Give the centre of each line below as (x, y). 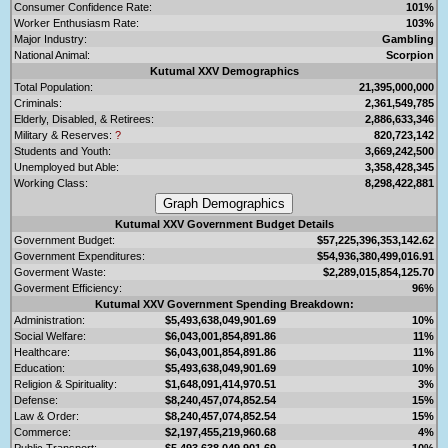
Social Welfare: (50, 335)
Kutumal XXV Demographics (224, 70)
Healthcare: (42, 351)
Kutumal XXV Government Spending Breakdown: (224, 303)
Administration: (49, 319)
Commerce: (42, 431)
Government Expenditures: (79, 255)
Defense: (36, 399)
